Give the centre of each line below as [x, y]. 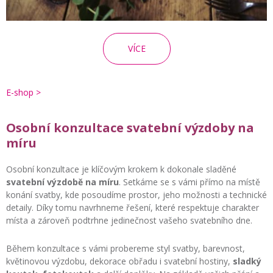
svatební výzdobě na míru [62, 182]
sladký [247, 261]
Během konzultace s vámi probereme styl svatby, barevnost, [126, 248]
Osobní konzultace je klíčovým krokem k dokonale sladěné [121, 169]
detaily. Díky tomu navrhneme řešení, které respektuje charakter [133, 207]
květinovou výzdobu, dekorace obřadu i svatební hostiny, [119, 261]
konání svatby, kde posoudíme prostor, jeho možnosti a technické [136, 194]
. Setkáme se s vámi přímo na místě [190, 182]
